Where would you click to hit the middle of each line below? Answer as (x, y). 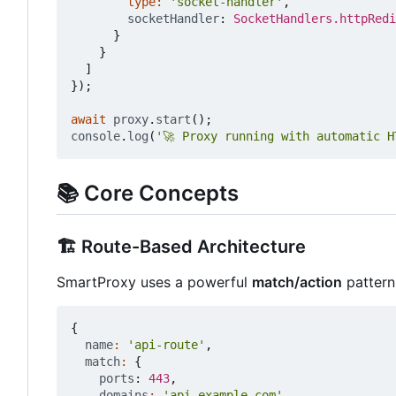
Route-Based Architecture (191, 246)
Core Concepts (159, 194)
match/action (297, 282)
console (95, 137)
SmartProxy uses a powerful (154, 282)
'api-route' (166, 344)
